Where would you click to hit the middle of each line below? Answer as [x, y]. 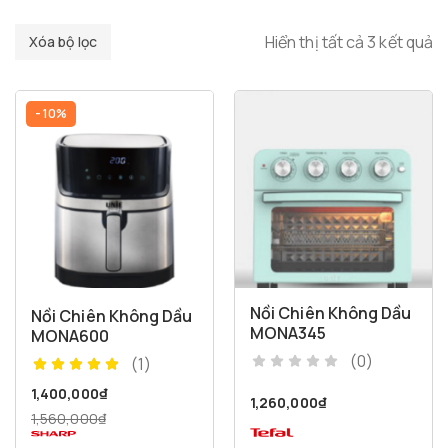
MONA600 [70, 335]
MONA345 [288, 332]
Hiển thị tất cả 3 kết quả [349, 41]
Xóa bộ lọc [63, 41]
